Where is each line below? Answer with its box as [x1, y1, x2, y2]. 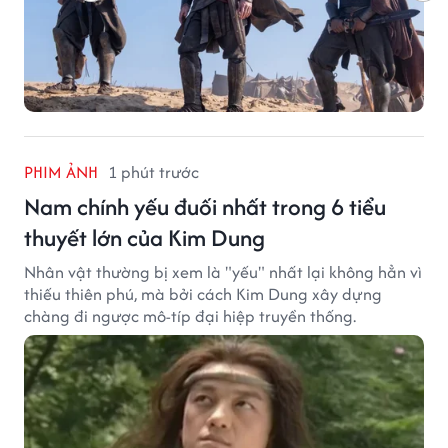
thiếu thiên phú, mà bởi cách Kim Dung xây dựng [24, 281, 382, 306]
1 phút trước [108, 159, 199, 184]
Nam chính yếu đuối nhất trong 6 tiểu [24, 189, 386, 223]
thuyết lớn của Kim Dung [24, 220, 265, 254]
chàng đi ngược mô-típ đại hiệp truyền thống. [24, 303, 356, 328]
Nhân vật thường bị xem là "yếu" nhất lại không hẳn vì [24, 259, 422, 284]
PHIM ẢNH [24, 159, 98, 184]
